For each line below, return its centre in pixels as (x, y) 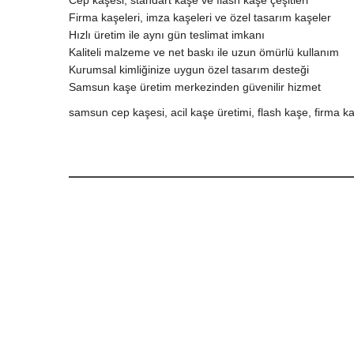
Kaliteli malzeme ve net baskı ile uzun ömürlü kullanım (204, 52)
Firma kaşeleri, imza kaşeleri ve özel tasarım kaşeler (200, 17)
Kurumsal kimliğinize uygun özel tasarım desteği (189, 70)
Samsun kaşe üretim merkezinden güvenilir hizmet (195, 87)
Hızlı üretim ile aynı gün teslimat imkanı (167, 35)
